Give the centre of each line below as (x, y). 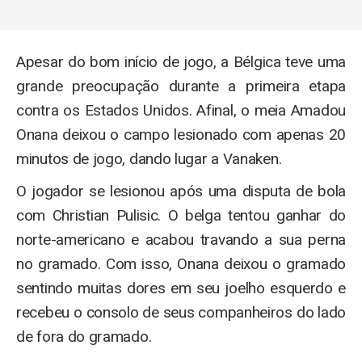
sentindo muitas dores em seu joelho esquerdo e (181, 288)
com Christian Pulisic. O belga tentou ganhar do (181, 216)
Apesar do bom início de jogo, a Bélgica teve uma (181, 62)
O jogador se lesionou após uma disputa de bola (181, 192)
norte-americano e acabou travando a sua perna (181, 240)
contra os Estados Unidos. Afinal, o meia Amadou (181, 111)
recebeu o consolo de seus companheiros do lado (181, 313)
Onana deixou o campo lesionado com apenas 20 (181, 135)
